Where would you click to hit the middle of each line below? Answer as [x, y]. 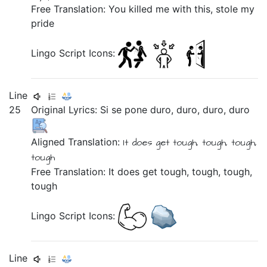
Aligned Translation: [77, 142]
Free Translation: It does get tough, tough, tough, [142, 172]
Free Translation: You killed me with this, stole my [143, 9]
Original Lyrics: [66, 110]
